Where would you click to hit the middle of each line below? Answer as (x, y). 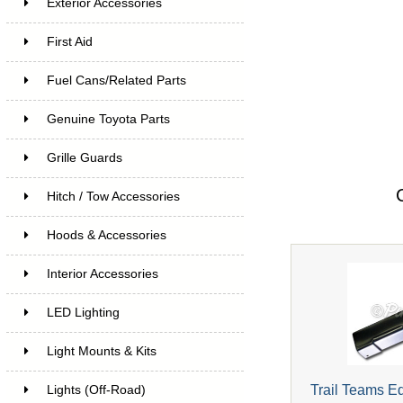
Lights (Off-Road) (96, 390)
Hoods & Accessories (106, 235)
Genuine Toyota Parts (108, 119)
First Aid (69, 41)
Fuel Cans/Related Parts (116, 80)
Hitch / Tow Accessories (113, 196)
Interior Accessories (102, 273)
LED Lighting (83, 312)
